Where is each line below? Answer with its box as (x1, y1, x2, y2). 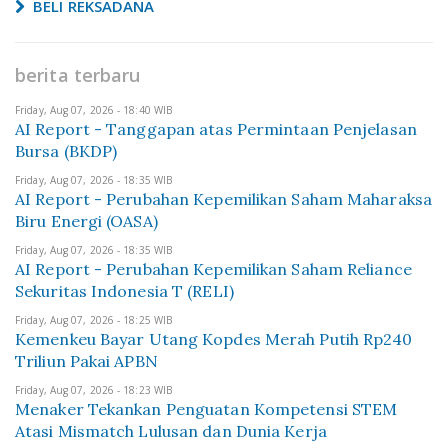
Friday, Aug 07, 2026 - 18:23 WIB (15, 383, 173, 397)
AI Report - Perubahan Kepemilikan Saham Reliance (15, 259, 412, 279)
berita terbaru (15, 63, 141, 87)
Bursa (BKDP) (15, 141, 118, 161)
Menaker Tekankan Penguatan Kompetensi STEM (15, 399, 398, 419)
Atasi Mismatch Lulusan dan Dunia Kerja (15, 421, 327, 441)
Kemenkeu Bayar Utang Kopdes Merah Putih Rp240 (15, 329, 413, 349)
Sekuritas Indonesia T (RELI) (15, 281, 234, 301)
